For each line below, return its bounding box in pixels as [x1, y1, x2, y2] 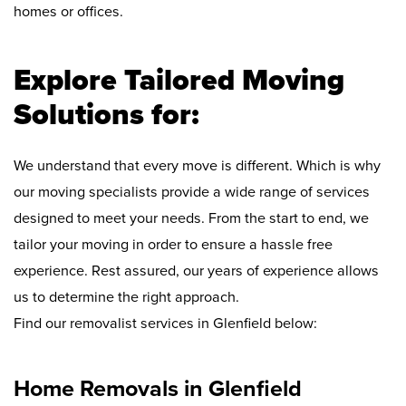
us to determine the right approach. [14, 288, 239, 307]
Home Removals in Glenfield [14, 375, 302, 403]
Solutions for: [14, 97, 199, 133]
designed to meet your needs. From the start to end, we [14, 209, 369, 228]
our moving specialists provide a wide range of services [14, 183, 370, 202]
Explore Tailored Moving [14, 63, 344, 99]
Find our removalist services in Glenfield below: [14, 314, 317, 333]
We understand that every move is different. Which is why [14, 157, 381, 176]
